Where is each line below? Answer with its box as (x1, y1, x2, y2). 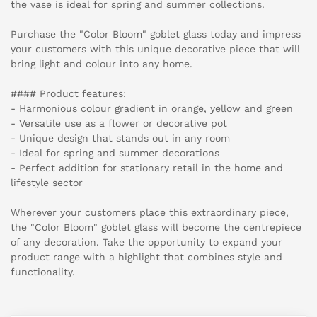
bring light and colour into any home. (11, 58, 192, 70)
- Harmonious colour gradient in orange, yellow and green (11, 103, 293, 115)
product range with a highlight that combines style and (11, 251, 282, 263)
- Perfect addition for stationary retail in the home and (11, 162, 283, 174)
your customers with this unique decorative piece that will (11, 43, 300, 55)
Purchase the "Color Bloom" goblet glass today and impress (11, 28, 301, 40)
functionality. (11, 266, 75, 278)
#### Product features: (11, 88, 126, 100)
